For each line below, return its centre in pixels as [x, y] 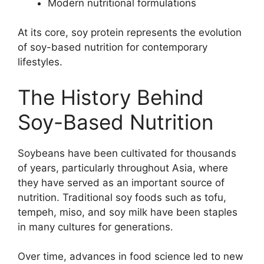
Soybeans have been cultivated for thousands [127, 153]
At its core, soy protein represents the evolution [130, 33]
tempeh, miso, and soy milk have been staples [128, 212]
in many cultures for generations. [95, 227]
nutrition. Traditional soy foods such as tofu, [122, 197]
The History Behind [111, 97]
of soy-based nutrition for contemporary [113, 47]
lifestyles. [40, 62]
